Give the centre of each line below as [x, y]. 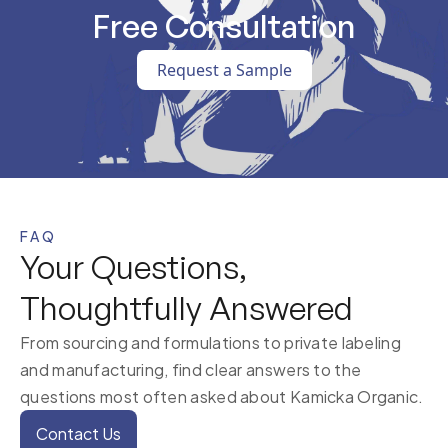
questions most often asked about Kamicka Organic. [222, 396]
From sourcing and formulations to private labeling [210, 342]
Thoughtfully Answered [186, 308]
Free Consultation [224, 26]
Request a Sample [224, 70]
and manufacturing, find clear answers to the [191, 369]
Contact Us [78, 433]
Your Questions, [133, 267]
